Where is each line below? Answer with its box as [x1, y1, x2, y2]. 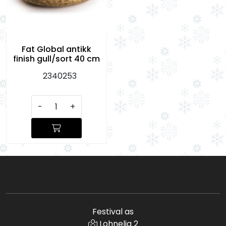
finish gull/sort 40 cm [13, 52, 100, 65]
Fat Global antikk [22, 43, 91, 55]
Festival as [92, 206, 134, 218]
